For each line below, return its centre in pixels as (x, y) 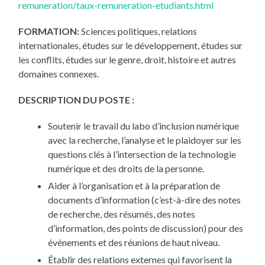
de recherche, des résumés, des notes (122, 214)
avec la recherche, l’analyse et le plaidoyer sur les (145, 140)
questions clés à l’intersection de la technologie (142, 154)
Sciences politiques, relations (138, 31)
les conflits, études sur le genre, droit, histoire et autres (127, 60)
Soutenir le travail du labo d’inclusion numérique (144, 126)
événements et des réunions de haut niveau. (134, 243)
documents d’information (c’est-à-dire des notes (145, 200)
